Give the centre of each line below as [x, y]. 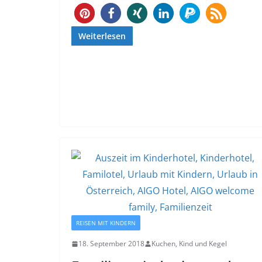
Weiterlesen [102, 36]
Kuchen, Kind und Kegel [189, 244]
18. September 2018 [111, 244]
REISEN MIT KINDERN [106, 223]
